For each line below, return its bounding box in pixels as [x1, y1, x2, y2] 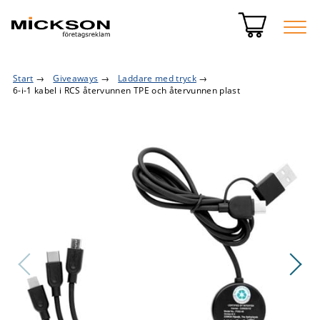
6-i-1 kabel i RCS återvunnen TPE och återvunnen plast [13, 84, 241, 96]
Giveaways [53, 72, 99, 84]
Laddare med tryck [118, 72, 196, 84]
